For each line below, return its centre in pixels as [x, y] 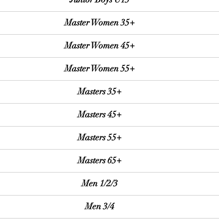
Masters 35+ [100, 91]
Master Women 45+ [100, 45]
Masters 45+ [100, 114]
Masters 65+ [100, 160]
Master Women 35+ [100, 22]
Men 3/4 [100, 206]
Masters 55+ [100, 137]
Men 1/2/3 [100, 183]
